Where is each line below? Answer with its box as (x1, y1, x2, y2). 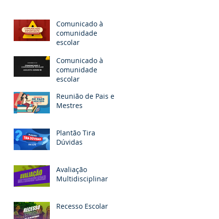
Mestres (56, 101, 83, 110)
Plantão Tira (56, 128, 95, 138)
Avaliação (56, 165, 87, 175)
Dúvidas (56, 137, 83, 147)
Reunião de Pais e (56, 91, 114, 101)
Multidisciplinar (56, 174, 108, 184)
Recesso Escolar (56, 201, 108, 211)
